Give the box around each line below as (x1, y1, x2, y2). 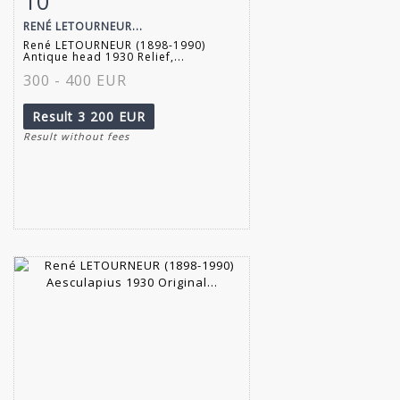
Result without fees (23, 129, 129, 143)
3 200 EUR (78, 107, 146, 125)
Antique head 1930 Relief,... (23, 48, 185, 64)
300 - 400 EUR (23, 70, 127, 90)
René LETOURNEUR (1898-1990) (23, 37, 205, 53)
